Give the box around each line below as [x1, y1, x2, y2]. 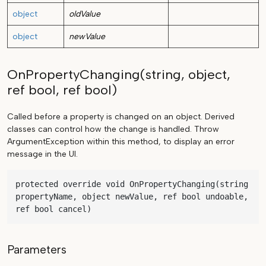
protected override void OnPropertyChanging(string [15, 179, 248, 189]
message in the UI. [7, 149, 78, 160]
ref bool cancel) [15, 204, 91, 214]
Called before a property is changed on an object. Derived [7, 112, 235, 122]
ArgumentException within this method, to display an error [7, 137, 235, 147]
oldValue [69, 9, 100, 20]
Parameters [7, 243, 66, 257]
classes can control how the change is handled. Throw [7, 124, 219, 135]
